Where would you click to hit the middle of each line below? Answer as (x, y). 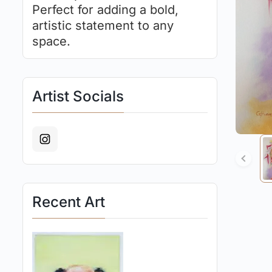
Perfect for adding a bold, (105, 10)
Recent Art (69, 202)
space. (51, 42)
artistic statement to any (103, 26)
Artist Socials (78, 97)
